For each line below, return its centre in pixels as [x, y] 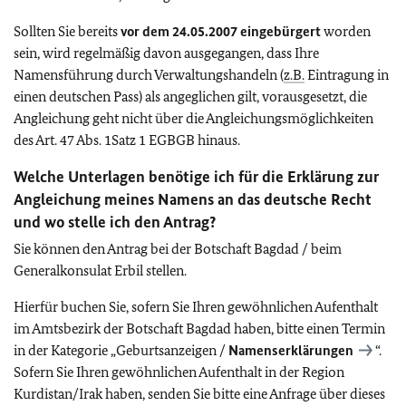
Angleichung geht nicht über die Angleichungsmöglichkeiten [193, 118]
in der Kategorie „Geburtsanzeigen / [121, 350]
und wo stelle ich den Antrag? [115, 222]
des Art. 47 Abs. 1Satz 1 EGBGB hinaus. [127, 140]
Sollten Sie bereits [67, 31]
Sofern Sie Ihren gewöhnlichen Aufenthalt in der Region [179, 372]
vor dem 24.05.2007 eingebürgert [222, 31]
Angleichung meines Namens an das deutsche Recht [193, 199]
